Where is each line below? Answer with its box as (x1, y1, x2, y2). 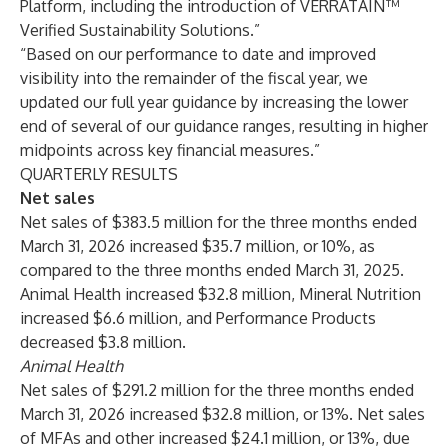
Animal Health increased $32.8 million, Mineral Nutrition (20, 284, 421, 304)
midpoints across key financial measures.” (20, 140, 320, 160)
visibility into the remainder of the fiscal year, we (20, 68, 368, 88)
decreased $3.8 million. (20, 332, 186, 352)
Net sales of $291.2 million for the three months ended (20, 380, 414, 400)
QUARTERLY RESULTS (20, 164, 178, 184)
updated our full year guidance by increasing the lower (20, 92, 408, 112)
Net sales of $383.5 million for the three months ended (20, 212, 417, 232)
